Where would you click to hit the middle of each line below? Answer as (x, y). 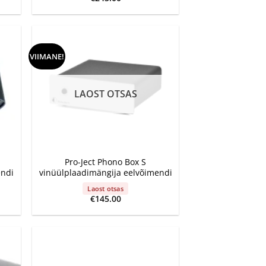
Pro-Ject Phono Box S (106, 161)
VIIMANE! (47, 57)
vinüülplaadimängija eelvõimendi (105, 172)
